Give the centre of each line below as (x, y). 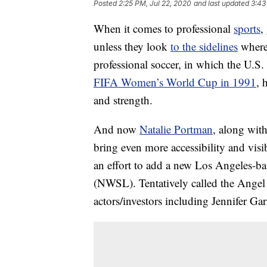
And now (117, 129)
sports (247, 29)
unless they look (132, 46)
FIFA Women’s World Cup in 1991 (175, 82)
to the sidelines (204, 46)
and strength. (123, 100)
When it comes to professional (164, 29)
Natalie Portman (176, 129)
